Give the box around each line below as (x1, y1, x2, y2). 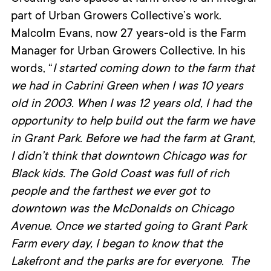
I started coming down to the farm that (52, 63, 255, 77)
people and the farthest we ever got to (10, 186, 210, 200)
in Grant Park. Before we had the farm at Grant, (10, 133, 255, 147)
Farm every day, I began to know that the (10, 238, 223, 252)
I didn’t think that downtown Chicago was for (10, 151, 246, 165)
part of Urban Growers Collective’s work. (10, 10, 221, 24)
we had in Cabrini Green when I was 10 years (10, 80, 243, 94)
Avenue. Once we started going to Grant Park (10, 221, 247, 235)
